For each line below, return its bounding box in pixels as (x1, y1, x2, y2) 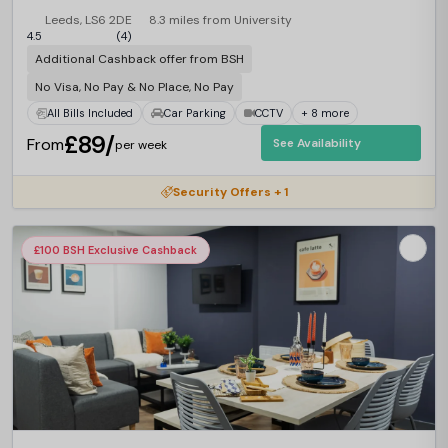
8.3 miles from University (149, 12, 292, 28)
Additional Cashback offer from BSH (35, 51, 244, 67)
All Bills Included (47, 105, 133, 120)
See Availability (273, 135, 361, 151)
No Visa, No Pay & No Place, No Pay (35, 79, 234, 95)
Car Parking (164, 105, 226, 120)
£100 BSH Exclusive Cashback (34, 243, 197, 257)
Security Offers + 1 (172, 184, 288, 200)
